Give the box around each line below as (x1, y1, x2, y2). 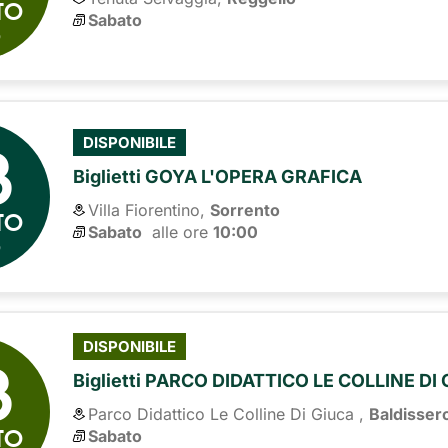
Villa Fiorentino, (88, 199, 206, 220)
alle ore (142, 221, 214, 242)
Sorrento (210, 199, 281, 220)
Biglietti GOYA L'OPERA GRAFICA (73, 165, 363, 187)
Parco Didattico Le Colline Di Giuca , (88, 404, 365, 425)
